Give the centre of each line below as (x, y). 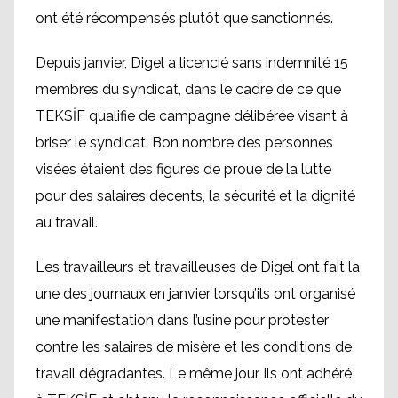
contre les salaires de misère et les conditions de (194, 347)
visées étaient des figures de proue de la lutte (183, 169)
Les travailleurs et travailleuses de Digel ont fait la (198, 267)
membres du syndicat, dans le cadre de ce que (188, 89)
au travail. (67, 223)
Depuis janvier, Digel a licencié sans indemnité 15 (192, 63)
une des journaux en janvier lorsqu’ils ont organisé (195, 294)
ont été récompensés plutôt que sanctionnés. (184, 18)
